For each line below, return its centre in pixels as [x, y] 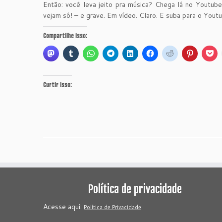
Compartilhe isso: [65, 36]
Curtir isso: [57, 85]
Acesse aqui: [63, 207]
